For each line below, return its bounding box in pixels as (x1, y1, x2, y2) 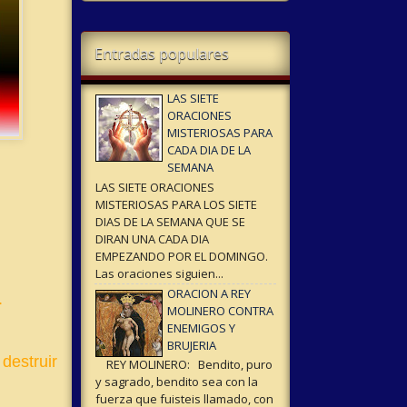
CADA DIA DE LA (166, 142, 251, 159)
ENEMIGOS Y (166, 319, 235, 336)
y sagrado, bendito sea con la (94, 373, 258, 391)
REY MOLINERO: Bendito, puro (94, 356, 273, 373)
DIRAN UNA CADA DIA (94, 230, 209, 247)
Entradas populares (94, 44, 229, 65)
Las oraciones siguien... (94, 264, 223, 282)
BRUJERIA (166, 336, 216, 353)
